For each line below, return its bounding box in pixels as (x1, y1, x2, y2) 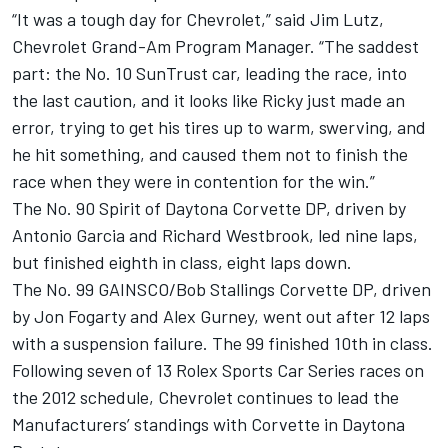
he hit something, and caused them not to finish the (12, 143, 408, 166)
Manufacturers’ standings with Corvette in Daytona (12, 413, 405, 436)
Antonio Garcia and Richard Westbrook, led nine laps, (12, 224, 418, 247)
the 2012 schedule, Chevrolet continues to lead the (12, 386, 399, 409)
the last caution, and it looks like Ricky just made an (12, 89, 405, 112)
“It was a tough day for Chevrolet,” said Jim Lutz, (12, 8, 384, 31)
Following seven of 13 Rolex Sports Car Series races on (12, 359, 424, 382)
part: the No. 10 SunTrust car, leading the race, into (12, 62, 407, 85)
